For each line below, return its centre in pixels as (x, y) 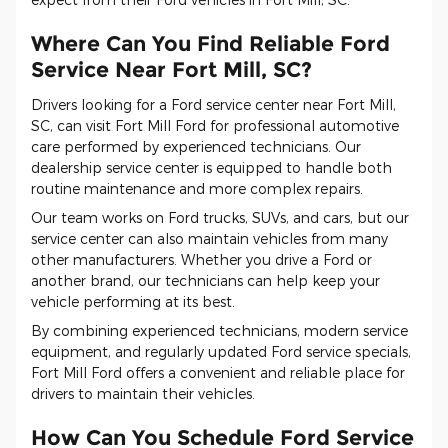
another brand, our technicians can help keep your (205, 280)
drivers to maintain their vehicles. (143, 393)
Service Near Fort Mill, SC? (171, 70)
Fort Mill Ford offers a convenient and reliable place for (218, 372)
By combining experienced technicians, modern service (219, 330)
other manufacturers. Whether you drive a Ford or (201, 259)
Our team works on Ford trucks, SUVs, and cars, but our (220, 217)
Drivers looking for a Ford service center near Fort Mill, (213, 104)
